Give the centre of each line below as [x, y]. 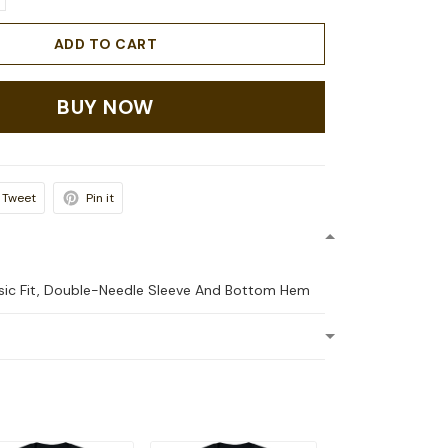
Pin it [100, 198]
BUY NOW [105, 107]
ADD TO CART [105, 44]
